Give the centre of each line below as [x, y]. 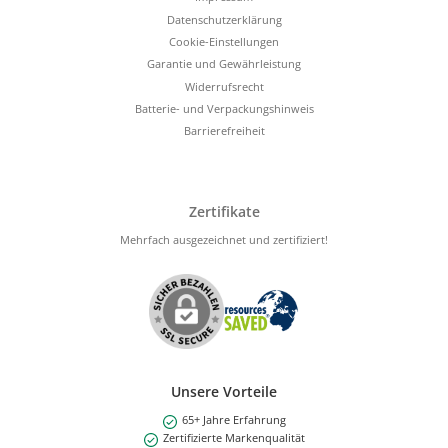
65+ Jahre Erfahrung [233, 420]
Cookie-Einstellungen [224, 41]
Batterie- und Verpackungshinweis [224, 108]
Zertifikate [224, 211]
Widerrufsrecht [224, 86]
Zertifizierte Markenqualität [233, 438]
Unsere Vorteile [224, 392]
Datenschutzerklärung [224, 19]
